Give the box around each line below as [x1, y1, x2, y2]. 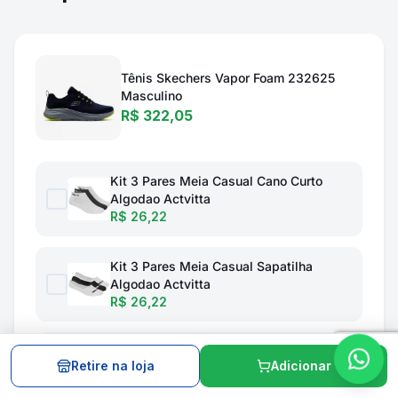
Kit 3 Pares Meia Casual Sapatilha [110, 259, 313, 274]
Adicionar [270, 358, 331, 373]
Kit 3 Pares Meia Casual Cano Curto [110, 173, 322, 188]
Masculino [121, 88, 182, 103]
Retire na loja [70, 358, 155, 373]
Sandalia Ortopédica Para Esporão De [110, 344, 333, 359]
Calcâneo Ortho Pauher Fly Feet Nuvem [110, 362, 341, 377]
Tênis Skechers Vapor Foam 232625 [121, 70, 335, 85]
